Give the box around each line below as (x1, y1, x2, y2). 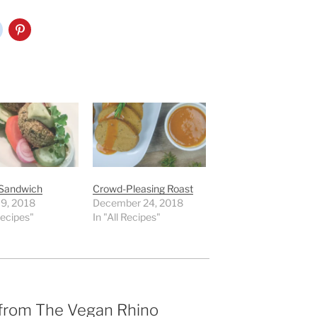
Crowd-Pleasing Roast (93, 182, 194, 195)
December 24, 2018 (93, 196, 184, 209)
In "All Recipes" (93, 210, 161, 223)
